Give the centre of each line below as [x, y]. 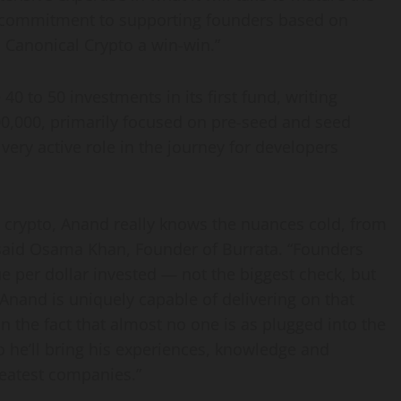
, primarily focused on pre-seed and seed [196, 122]
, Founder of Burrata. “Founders [245, 249]
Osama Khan [78, 249]
